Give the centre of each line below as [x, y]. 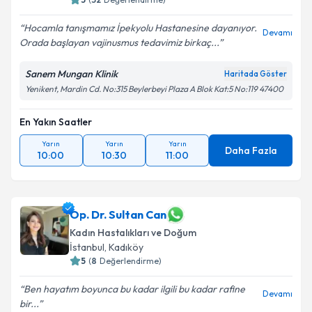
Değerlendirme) [131, 261]
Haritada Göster [256, 74]
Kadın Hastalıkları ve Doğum [133, 233]
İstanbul [87, 247]
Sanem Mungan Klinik [71, 74]
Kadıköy [126, 247]
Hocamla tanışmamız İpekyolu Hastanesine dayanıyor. [140, 28]
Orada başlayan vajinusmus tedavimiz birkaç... [119, 42]
